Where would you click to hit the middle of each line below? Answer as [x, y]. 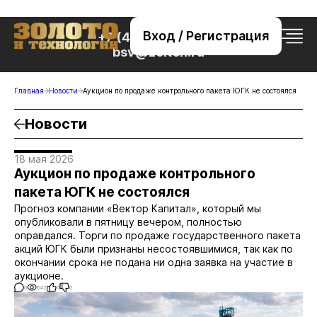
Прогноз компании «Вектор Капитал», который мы [138, 208]
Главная [29, 91]
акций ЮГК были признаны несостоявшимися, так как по [154, 249]
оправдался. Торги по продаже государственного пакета [157, 235]
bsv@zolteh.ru [158, 52]
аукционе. [39, 276]
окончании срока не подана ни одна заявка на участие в [154, 262]
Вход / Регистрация [206, 36]
